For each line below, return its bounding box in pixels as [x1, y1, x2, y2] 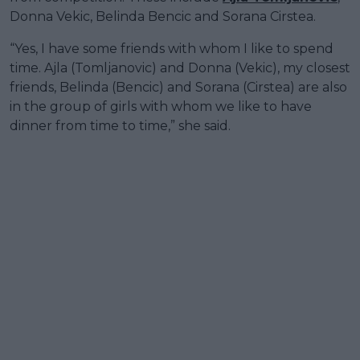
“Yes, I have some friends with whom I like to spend [10, 40, 333, 56]
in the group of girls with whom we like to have [10, 98, 312, 114]
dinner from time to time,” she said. [10, 117, 231, 133]
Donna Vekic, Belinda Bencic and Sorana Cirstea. [10, 8, 316, 24]
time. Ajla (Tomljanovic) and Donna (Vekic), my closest [10, 59, 350, 76]
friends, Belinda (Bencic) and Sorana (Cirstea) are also [10, 79, 347, 95]
